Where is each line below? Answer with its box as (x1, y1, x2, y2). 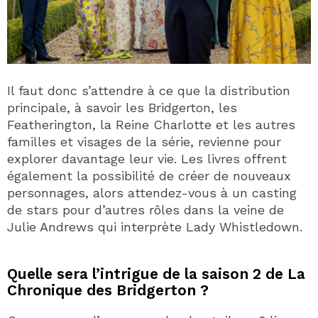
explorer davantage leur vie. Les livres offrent (7, 150, 287, 166)
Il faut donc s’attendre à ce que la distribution (7, 82, 290, 98)
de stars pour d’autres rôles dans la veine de (7, 202, 284, 217)
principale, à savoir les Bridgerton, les (7, 99, 237, 115)
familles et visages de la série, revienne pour (7, 133, 281, 149)
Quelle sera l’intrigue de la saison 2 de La (7, 264, 305, 283)
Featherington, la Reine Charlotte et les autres (7, 116, 295, 132)
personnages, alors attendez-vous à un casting (7, 185, 297, 200)
